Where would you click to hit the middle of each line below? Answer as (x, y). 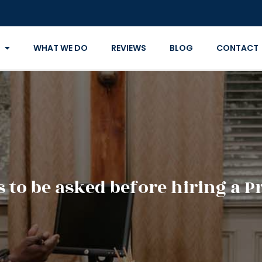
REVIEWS (128, 48)
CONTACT (237, 48)
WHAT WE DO (60, 48)
